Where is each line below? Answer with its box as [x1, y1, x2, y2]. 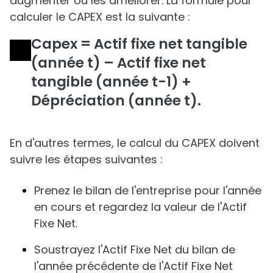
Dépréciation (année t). [30, 91, 201, 110]
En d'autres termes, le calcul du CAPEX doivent [10, 135, 260, 151]
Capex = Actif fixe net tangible [30, 34, 247, 54]
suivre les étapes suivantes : [10, 152, 163, 167]
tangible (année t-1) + [30, 72, 191, 91]
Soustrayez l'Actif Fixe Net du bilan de [34, 242, 235, 257]
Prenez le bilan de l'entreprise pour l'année [34, 183, 261, 198]
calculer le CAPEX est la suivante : [10, 9, 190, 24]
